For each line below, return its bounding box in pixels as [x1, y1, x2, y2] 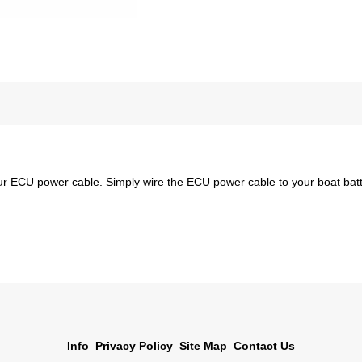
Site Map [179, 339, 227, 352]
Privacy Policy [95, 339, 173, 352]
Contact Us [234, 339, 295, 352]
